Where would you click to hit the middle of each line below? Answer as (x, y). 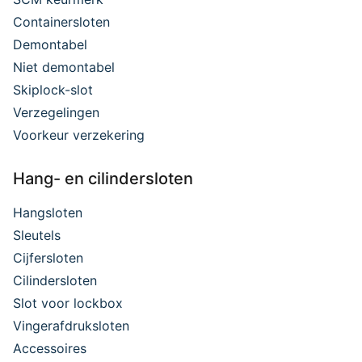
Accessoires (50, 349)
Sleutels (37, 236)
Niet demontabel (64, 67)
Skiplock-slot (53, 90)
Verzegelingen (56, 113)
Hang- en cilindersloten (103, 179)
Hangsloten (48, 213)
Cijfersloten (48, 258)
